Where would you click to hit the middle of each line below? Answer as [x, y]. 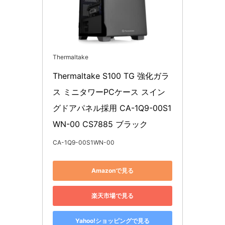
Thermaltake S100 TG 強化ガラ [111, 76]
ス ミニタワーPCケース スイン [109, 92]
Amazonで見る [113, 171]
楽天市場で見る [113, 196]
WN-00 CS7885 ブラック [100, 124]
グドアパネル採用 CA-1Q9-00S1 [112, 108]
